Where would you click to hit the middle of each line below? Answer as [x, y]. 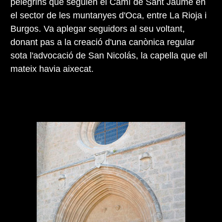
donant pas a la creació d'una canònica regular [103, 42]
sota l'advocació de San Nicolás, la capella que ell [109, 55]
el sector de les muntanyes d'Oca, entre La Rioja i [109, 15]
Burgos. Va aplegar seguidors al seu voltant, [98, 28]
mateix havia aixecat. [52, 69]
